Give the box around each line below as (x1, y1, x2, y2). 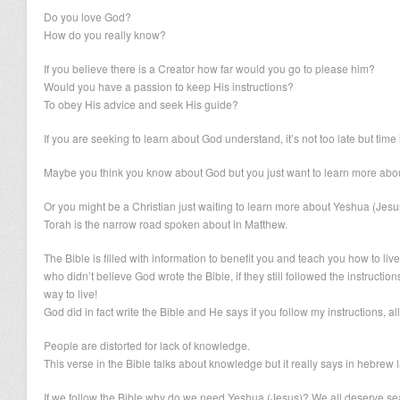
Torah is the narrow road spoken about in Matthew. (44, 216, 287, 231)
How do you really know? (44, 27, 166, 42)
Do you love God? (44, 9, 131, 24)
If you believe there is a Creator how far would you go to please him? (44, 61, 375, 76)
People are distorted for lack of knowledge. (44, 337, 250, 353)
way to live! (44, 286, 97, 301)
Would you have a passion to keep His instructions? (44, 79, 294, 94)
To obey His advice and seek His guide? (44, 96, 238, 112)
